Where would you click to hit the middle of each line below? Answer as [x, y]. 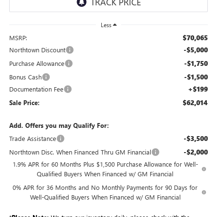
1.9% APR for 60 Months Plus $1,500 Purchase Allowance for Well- [105, 164]
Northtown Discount [37, 49]
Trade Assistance [32, 138]
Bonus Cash [25, 77]
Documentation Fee [36, 89]
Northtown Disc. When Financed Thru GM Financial [80, 152]
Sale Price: [24, 102]
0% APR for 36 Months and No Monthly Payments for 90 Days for [105, 187]
